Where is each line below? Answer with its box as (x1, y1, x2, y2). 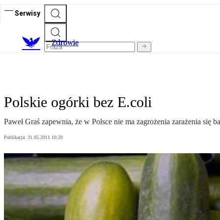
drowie (56, 38, 79, 48)
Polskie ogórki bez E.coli (4, 94, 152, 110)
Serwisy (15, 9, 40, 17)
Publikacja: (4, 135, 27, 140)
